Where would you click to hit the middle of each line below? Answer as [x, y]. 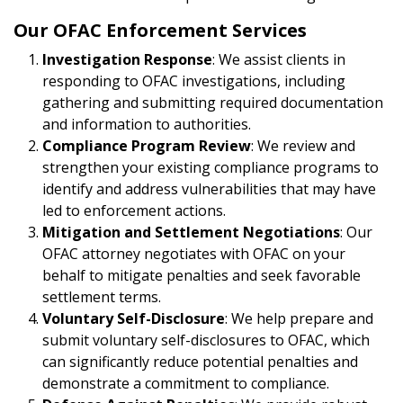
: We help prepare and [299, 318]
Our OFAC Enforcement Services [160, 30]
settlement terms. [102, 297]
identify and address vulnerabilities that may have [209, 189]
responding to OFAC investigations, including [194, 81]
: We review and [303, 146]
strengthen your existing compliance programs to [210, 167]
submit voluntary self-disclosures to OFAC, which [206, 340]
